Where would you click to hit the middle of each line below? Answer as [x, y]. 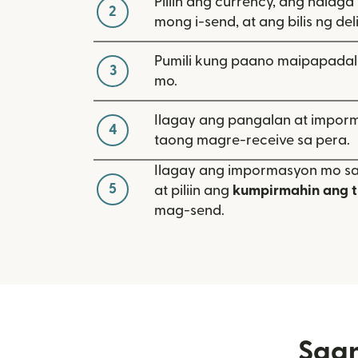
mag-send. [189, 210]
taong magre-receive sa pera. [252, 140]
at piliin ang [193, 190]
